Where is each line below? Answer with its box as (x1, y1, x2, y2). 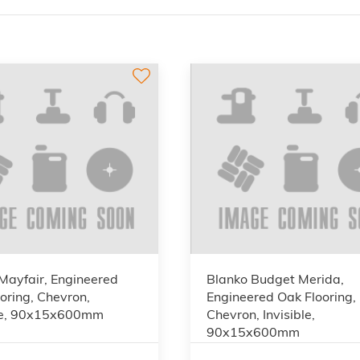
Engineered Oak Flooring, (207, 288, 357, 305)
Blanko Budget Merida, (207, 270, 345, 287)
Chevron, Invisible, (207, 305, 316, 322)
